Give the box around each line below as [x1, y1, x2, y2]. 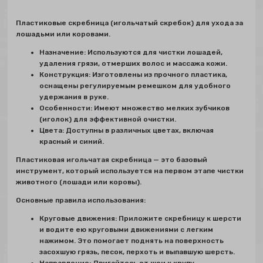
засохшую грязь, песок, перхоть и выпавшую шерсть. [39, 248, 235, 257]
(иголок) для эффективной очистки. [39, 115, 177, 124]
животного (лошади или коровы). [16, 178, 142, 187]
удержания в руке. [39, 93, 109, 102]
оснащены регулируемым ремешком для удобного [39, 82, 231, 90]
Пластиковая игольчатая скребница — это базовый [16, 156, 208, 164]
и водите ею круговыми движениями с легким [39, 225, 214, 234]
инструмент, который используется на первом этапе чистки [16, 167, 244, 176]
